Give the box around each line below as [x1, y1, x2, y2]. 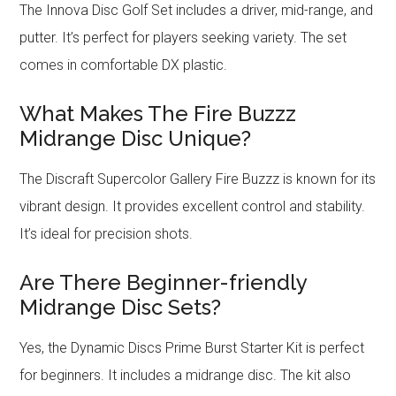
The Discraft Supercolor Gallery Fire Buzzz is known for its [19, 170, 377, 187]
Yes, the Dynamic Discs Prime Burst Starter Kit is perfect [19, 339, 365, 356]
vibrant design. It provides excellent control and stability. [19, 197, 366, 215]
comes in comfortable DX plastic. [19, 56, 228, 73]
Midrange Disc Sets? [19, 293, 222, 320]
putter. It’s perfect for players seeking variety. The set [19, 28, 347, 46]
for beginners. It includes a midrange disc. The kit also [19, 366, 352, 384]
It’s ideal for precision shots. [19, 225, 194, 242]
